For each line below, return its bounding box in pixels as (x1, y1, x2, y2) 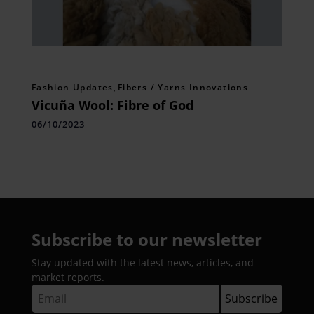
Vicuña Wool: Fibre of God (31, 96, 193, 114)
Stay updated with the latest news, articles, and (31, 255, 254, 269)
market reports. (31, 270, 104, 284)
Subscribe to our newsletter (31, 227, 262, 251)
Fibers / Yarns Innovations (117, 81, 249, 93)
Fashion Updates (31, 81, 114, 93)
